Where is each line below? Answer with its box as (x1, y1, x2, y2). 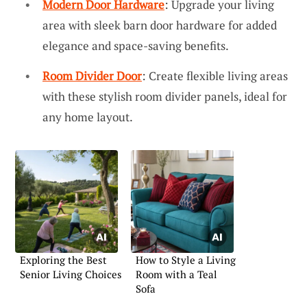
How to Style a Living (136, 252, 236, 267)
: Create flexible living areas (142, 67, 288, 84)
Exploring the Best (20, 252, 107, 267)
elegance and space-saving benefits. (42, 38, 229, 54)
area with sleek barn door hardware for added (42, 17, 277, 34)
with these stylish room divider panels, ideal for (42, 88, 287, 104)
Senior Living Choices (20, 267, 122, 281)
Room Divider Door (42, 67, 142, 84)
